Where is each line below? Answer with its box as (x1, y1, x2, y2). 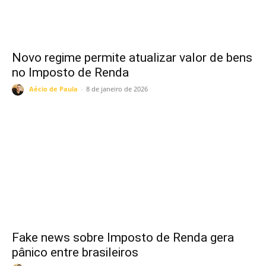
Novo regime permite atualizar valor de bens (12, 50, 252, 65)
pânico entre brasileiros (12, 245, 138, 259)
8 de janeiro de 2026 (86, 84, 148, 93)
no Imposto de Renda (12, 65, 129, 80)
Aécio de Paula (29, 84, 78, 93)
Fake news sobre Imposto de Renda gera (12, 230, 234, 245)
